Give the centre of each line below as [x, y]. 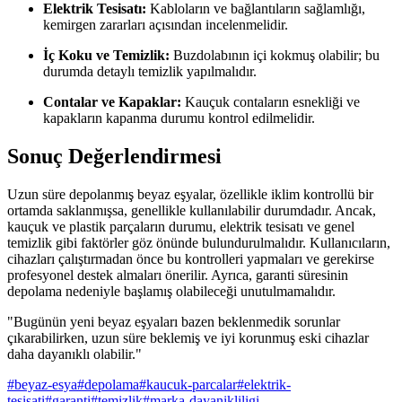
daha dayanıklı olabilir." [74, 354]
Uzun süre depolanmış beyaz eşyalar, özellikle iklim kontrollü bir [190, 194]
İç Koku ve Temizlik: [106, 55]
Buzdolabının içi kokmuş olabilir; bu [275, 55]
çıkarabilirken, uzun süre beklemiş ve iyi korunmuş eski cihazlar [188, 337]
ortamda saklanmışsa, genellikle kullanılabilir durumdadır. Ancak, [192, 210]
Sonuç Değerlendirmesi [114, 156]
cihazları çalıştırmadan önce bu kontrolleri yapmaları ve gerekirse [191, 258]
